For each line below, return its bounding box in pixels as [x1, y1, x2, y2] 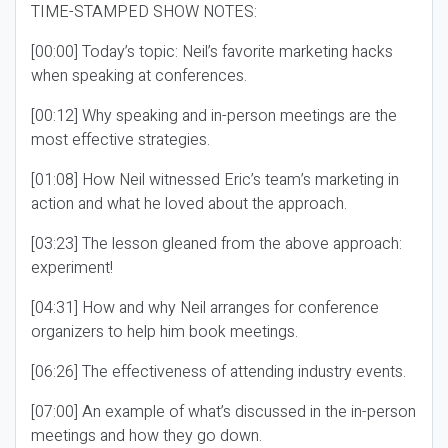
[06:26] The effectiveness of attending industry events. [31, 360, 406, 384]
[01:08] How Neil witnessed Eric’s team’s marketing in [31, 168, 399, 192]
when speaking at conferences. [31, 64, 247, 88]
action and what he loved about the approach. [31, 192, 347, 216]
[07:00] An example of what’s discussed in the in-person [31, 400, 416, 424]
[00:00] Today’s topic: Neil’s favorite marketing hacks [31, 40, 393, 64]
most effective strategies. [31, 128, 210, 152]
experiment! [31, 256, 113, 280]
